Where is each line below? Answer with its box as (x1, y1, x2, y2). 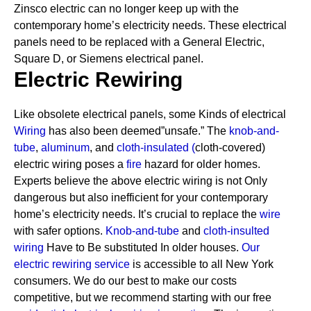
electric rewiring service (14, 258, 130, 270)
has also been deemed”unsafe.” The (46, 125, 229, 137)
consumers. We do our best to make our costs (14, 275, 237, 287)
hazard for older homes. (144, 158, 260, 170)
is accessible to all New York (130, 258, 274, 270)
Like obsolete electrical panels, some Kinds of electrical (14, 108, 286, 120)
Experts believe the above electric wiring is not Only (14, 175, 267, 187)
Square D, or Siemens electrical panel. (14, 53, 203, 65)
